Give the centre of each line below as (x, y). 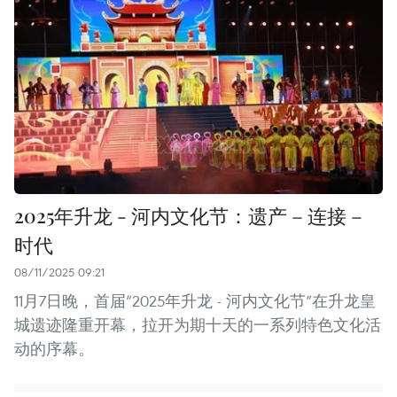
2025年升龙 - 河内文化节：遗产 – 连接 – (188, 216)
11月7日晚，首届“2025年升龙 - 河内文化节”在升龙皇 (195, 301)
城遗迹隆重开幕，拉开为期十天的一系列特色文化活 (198, 325)
